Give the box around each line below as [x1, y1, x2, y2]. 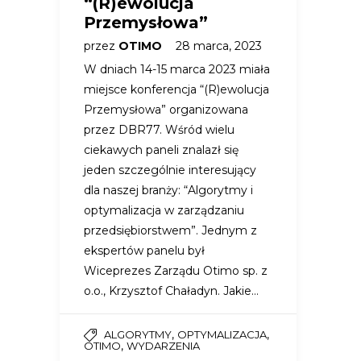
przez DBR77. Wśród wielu [84, 122, 234, 138]
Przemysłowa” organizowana [84, 102, 248, 118]
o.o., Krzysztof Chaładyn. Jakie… [84, 284, 259, 299]
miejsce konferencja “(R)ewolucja [84, 82, 269, 98]
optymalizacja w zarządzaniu [84, 203, 244, 218]
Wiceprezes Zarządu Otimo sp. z [84, 263, 268, 279]
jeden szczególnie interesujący [84, 163, 256, 178]
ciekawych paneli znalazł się [84, 143, 239, 158]
